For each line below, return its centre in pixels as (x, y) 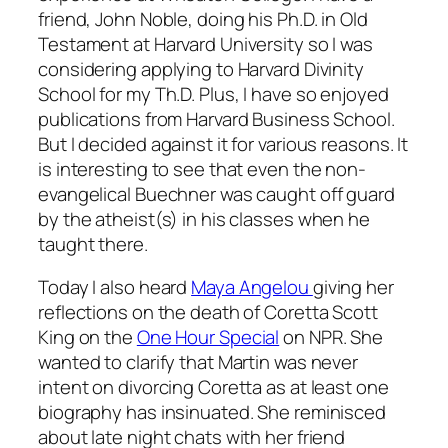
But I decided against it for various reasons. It (223, 143)
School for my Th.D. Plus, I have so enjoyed (213, 93)
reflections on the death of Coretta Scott (208, 312)
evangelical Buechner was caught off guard (216, 193)
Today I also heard (115, 287)
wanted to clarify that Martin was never (198, 362)
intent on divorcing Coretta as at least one (213, 387)
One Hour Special (208, 337)
